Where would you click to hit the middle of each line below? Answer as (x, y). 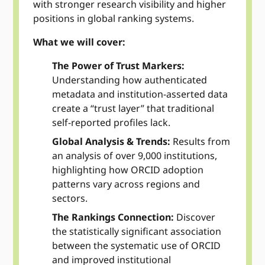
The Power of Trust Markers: (119, 66)
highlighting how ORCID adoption (128, 170)
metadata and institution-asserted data (140, 94)
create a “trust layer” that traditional (133, 109)
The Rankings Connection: (113, 217)
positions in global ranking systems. (114, 19)
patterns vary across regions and (126, 184)
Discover (195, 217)
